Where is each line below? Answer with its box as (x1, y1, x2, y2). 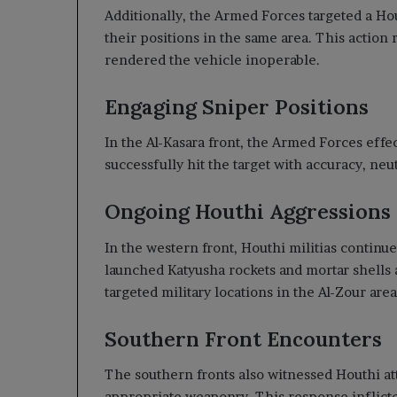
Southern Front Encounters (105, 325, 382, 352)
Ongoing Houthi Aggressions (105, 198, 391, 224)
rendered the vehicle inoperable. (105, 51, 320, 68)
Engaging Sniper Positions (105, 93, 369, 120)
